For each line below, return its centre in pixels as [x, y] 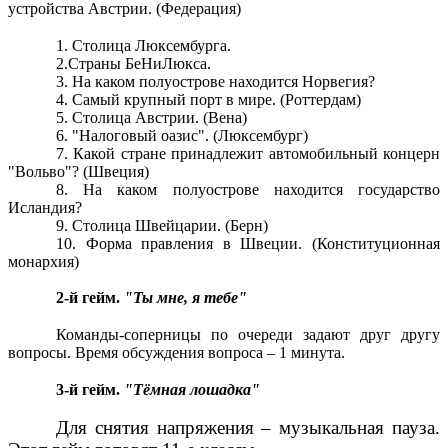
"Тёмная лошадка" [192, 389]
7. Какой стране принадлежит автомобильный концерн [248, 153]
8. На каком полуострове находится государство [248, 189]
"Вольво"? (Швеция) [78, 171]
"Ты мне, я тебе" [185, 298]
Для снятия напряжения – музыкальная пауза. [248, 428]
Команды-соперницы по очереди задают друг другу [248, 334]
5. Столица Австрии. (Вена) [151, 117]
